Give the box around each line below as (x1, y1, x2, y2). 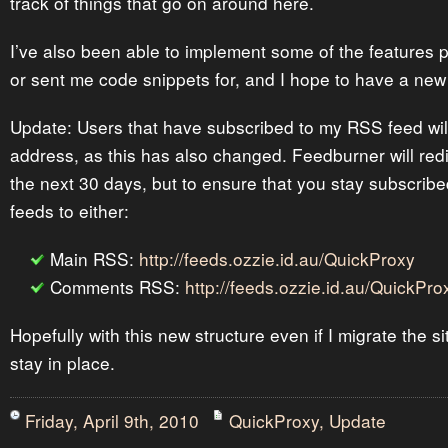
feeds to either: (10, 198, 129, 223)
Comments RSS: (50, 274, 185, 299)
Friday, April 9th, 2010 (25, 408, 199, 433)
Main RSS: (50, 246, 139, 271)
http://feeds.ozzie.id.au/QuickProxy (139, 246, 415, 271)
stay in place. (10, 350, 115, 375)
